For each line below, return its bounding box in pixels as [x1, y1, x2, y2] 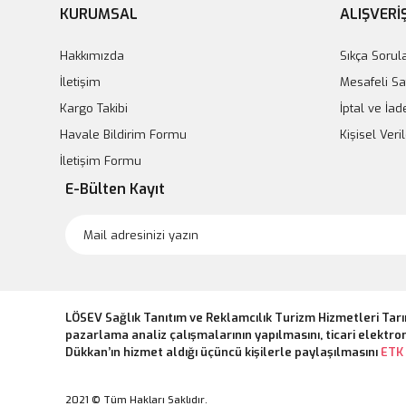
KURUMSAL [60, 5, 138, 24]
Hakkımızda [60, 48, 124, 63]
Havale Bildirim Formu [60, 127, 187, 142]
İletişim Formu [60, 153, 141, 169]
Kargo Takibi [60, 101, 128, 116]
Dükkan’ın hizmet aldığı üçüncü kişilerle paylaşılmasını [65, 344, 381, 360]
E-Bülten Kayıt [65, 179, 165, 198]
